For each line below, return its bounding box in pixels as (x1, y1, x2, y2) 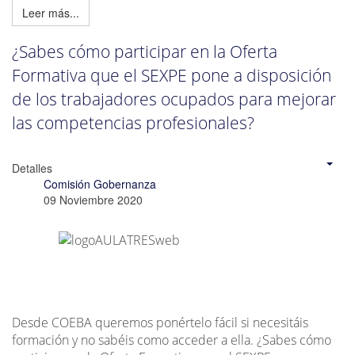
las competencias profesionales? (12, 112, 254, 135)
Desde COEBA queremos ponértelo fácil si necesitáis (12, 313, 308, 331)
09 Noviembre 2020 (44, 191, 143, 208)
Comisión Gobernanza (44, 175, 156, 192)
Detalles (12, 159, 52, 176)
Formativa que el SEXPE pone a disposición (12, 64, 331, 87)
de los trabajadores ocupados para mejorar (12, 88, 336, 111)
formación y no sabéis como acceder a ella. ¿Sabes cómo (12, 330, 331, 349)
